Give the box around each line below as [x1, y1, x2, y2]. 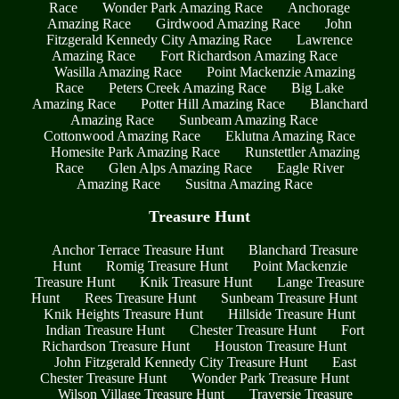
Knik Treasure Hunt [140, 273, 252, 289]
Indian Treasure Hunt [45, 322, 165, 338]
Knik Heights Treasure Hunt [44, 305, 203, 322]
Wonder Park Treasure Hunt [191, 370, 349, 386]
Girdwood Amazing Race [156, 15, 300, 31]
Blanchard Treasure [248, 241, 358, 257]
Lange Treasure [277, 273, 364, 289]
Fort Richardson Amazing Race [159, 47, 338, 63]
